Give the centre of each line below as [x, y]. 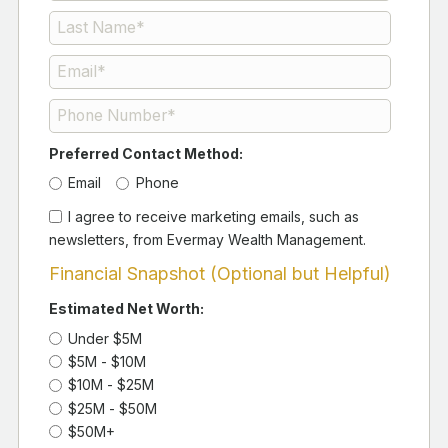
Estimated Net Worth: [126, 309]
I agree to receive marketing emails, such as [214, 216]
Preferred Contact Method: [146, 153]
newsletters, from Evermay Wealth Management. [207, 239]
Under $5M [105, 338]
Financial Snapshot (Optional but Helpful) [220, 274]
